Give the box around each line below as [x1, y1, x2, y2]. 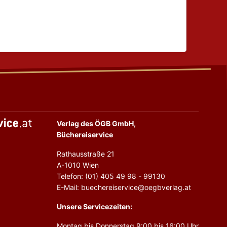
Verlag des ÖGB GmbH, [57, 119, 136, 128]
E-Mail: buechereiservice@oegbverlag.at [57, 183, 191, 192]
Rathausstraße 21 [57, 149, 115, 158]
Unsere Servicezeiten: [57, 202, 132, 211]
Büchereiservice [57, 130, 113, 139]
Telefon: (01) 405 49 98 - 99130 [57, 172, 165, 180]
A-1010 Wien [57, 161, 99, 169]
